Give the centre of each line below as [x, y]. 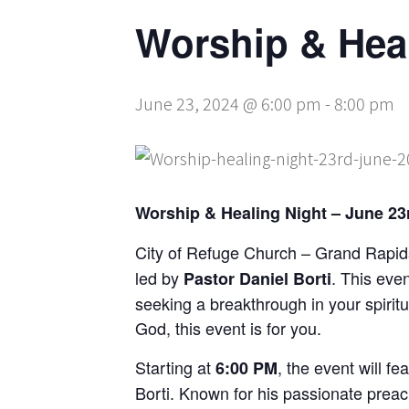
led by [159, 278]
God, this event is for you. [228, 328]
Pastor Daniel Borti [257, 278]
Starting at [175, 367]
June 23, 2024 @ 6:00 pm [228, 103]
